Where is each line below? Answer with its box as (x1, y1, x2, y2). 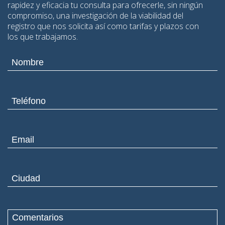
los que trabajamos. (8, 31, 78, 42)
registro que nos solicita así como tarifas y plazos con (8, 21, 199, 32)
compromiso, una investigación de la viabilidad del (8, 10, 183, 21)
